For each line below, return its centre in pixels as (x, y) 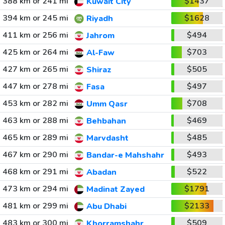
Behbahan (106, 121)
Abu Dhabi (106, 207)
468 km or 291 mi (35, 172)
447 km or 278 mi (35, 86)
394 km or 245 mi (35, 18)
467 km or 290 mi (35, 155)
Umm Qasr (107, 104)
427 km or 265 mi (35, 69)
